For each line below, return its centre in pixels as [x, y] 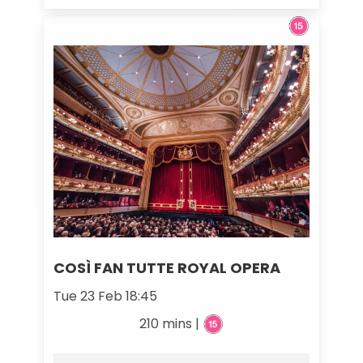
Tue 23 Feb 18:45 [105, 297]
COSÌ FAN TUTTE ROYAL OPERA [167, 268]
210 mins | [171, 324]
